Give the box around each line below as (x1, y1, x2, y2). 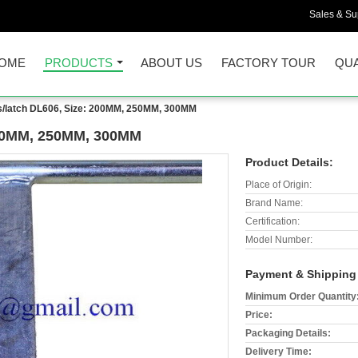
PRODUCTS (45, 56, 113, 70)
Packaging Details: (245, 328, 331, 339)
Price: (245, 309, 272, 320)
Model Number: (245, 234, 312, 245)
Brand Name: (245, 197, 303, 209)
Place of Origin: (245, 179, 312, 190)
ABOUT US (141, 56, 202, 70)
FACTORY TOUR (221, 56, 316, 70)
